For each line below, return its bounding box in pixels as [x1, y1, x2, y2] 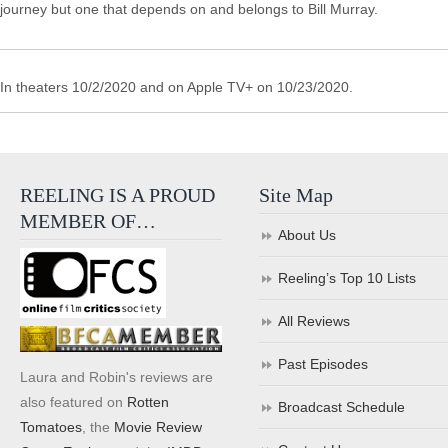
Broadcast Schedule [278, 399, 406, 415]
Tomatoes [20, 418, 82, 435]
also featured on [20, 393, 127, 410]
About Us [278, 227, 337, 243]
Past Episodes [278, 356, 369, 372]
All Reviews [278, 313, 351, 329]
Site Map [259, 184, 334, 206]
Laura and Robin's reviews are [20, 368, 213, 385]
